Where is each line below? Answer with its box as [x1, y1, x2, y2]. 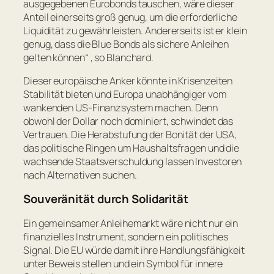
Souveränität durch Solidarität [23, 191, 188, 207]
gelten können [23, 50, 85, 64]
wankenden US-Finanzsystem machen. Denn [23, 100, 218, 114]
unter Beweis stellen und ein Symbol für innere [23, 256, 223, 270]
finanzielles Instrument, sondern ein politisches [23, 229, 229, 243]
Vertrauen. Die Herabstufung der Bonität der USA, [23, 127, 237, 141]
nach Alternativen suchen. [23, 168, 137, 182]
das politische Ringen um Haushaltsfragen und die [23, 141, 240, 155]
